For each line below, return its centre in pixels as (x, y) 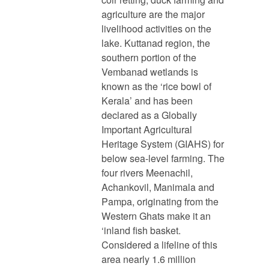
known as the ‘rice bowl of (157, 86)
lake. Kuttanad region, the (156, 43)
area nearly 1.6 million (149, 259)
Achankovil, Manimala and (158, 187)
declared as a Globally (150, 115)
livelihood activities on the (157, 29)
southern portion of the (149, 58)
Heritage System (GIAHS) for (163, 144)
